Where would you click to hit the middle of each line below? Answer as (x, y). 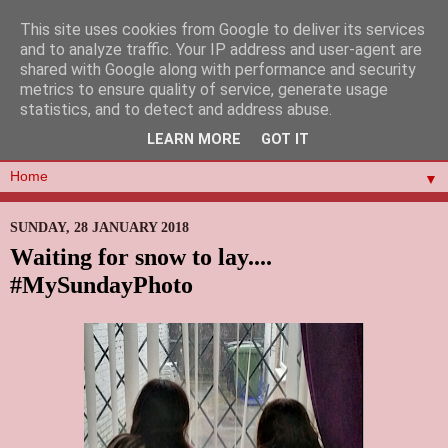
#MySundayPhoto (101, 285)
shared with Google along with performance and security (218, 69)
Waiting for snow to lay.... (141, 257)
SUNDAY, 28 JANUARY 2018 (99, 227)
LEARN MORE (194, 140)
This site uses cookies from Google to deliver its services (222, 29)
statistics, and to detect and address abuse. (176, 109)
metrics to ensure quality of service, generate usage (204, 89)
